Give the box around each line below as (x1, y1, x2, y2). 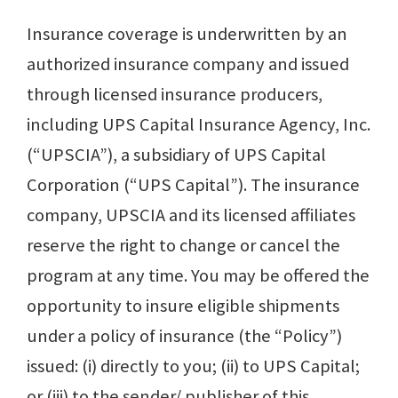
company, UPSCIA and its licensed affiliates (27, 203, 355, 227)
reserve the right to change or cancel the (27, 234, 340, 258)
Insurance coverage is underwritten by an (27, 22, 347, 46)
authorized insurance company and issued (27, 52, 349, 76)
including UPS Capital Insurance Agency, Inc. (27, 113, 370, 137)
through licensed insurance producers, (27, 83, 322, 107)
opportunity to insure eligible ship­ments (27, 294, 339, 318)
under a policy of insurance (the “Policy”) (27, 324, 342, 348)
